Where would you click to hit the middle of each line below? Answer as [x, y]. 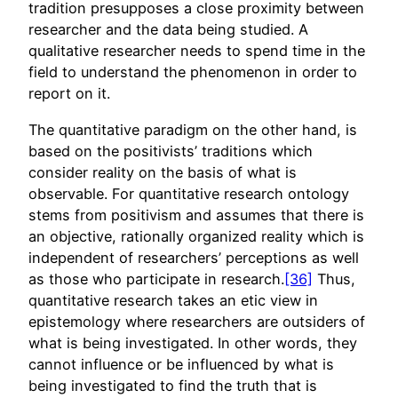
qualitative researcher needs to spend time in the [197, 51]
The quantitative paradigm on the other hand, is [193, 129]
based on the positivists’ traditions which [171, 151]
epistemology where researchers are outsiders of [197, 321]
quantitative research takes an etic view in [173, 300]
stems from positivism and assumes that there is [196, 215]
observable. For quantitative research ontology [189, 193]
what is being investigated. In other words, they [193, 342]
